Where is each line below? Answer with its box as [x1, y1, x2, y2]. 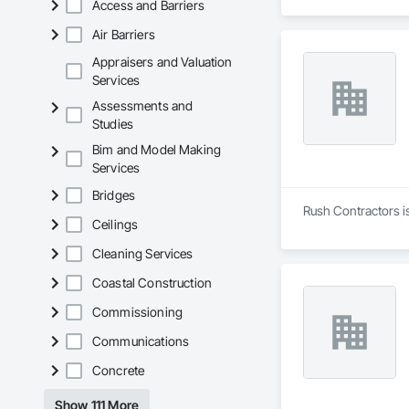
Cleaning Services [92, 246, 194, 262]
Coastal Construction [92, 275, 212, 291]
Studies [92, 116, 134, 132]
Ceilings [92, 216, 139, 233]
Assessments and [92, 98, 194, 114]
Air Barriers [92, 26, 155, 43]
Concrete [92, 362, 145, 379]
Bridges [92, 187, 136, 204]
